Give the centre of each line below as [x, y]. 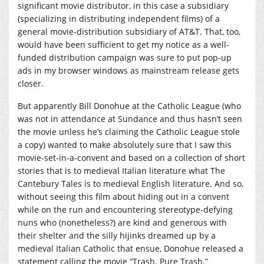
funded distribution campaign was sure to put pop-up [125, 57]
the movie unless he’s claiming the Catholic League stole [129, 131]
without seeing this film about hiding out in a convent [123, 196]
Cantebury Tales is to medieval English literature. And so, [131, 183]
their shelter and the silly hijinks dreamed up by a [117, 235]
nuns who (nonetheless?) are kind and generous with [122, 222]
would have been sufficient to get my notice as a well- [123, 44]
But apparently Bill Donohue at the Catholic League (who [129, 105]
